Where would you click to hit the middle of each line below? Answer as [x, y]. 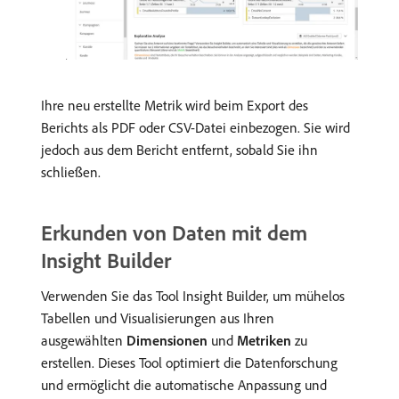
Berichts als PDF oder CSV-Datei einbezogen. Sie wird [195, 127]
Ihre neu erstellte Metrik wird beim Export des [175, 105]
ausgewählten [84, 340]
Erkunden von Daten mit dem [174, 232]
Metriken [264, 340]
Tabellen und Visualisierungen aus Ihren [158, 318]
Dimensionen [167, 340]
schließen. [71, 171]
